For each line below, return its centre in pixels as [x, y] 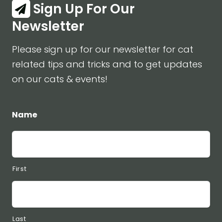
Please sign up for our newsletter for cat [102, 50]
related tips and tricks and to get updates [107, 64]
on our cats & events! [59, 79]
